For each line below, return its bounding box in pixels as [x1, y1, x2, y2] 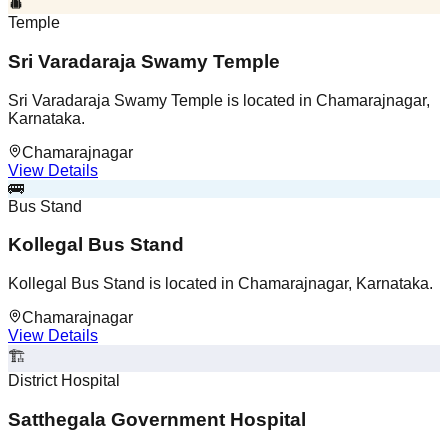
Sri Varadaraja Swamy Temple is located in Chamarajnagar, [8, 91, 430, 109]
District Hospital [8, 372, 120, 390]
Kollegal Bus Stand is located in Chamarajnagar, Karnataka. [8, 275, 433, 293]
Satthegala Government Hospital [8, 408, 306, 430]
